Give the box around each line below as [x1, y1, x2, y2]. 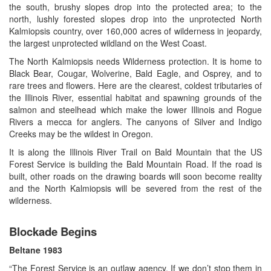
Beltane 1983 [9, 244, 62, 256]
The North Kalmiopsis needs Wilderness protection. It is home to [9, 55, 262, 68]
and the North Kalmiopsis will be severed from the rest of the [9, 182, 262, 195]
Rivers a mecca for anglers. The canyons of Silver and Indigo [9, 116, 262, 128]
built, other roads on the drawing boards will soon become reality [9, 170, 262, 183]
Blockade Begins [9, 223, 97, 240]
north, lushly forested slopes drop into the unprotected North [9, 13, 262, 25]
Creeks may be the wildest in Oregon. [9, 128, 153, 140]
